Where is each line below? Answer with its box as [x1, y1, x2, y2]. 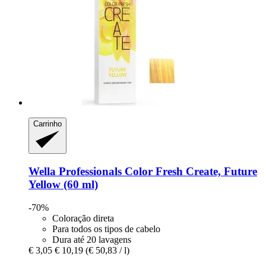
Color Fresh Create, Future [122, 164, 257, 178]
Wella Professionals [28, 164, 122, 178]
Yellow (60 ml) [28, 178, 98, 191]
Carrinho [33, 119, 62, 128]
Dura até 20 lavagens [52, 234, 131, 245]
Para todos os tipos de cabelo [52, 223, 160, 234]
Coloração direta [52, 213, 114, 223]
